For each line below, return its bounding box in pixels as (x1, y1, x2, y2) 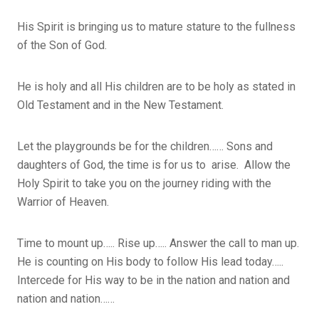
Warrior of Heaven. (17, 194, 109, 209)
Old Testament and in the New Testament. (17, 98, 224, 112)
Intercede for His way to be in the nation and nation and (17, 273, 290, 287)
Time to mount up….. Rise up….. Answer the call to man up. (17, 236, 299, 250)
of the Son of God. (17, 38, 107, 52)
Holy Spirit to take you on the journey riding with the (17, 176, 271, 190)
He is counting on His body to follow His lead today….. (17, 254, 283, 268)
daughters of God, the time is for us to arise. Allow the (17, 157, 291, 172)
